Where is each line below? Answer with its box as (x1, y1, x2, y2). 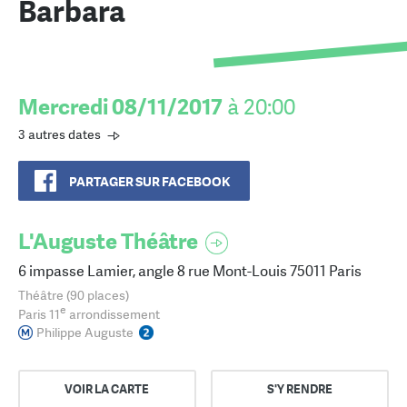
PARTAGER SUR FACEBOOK (69, 174, 230, 191)
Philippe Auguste (36, 323, 134, 341)
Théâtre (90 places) (18, 287, 129, 304)
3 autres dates (18, 126, 101, 144)
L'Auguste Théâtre (18, 227, 198, 256)
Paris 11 (18, 305, 60, 323)
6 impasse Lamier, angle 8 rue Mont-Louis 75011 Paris (18, 262, 362, 282)
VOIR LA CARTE (65, 381, 150, 397)
